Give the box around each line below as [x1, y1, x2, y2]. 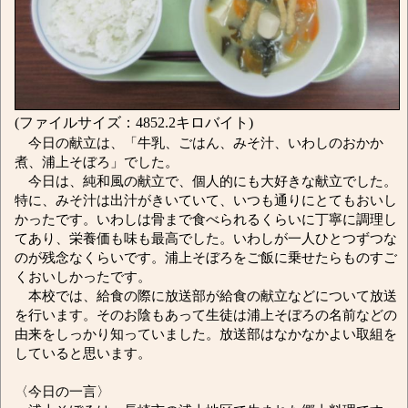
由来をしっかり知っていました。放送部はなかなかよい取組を [15, 325, 397, 342]
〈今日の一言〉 [15, 382, 110, 399]
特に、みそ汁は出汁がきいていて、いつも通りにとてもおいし [15, 191, 397, 208]
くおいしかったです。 [15, 268, 151, 284]
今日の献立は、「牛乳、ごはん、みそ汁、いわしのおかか [15, 134, 383, 150]
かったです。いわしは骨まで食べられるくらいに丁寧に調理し [15, 210, 397, 227]
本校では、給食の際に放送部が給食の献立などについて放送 [15, 287, 397, 303]
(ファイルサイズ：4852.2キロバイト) [15, 114, 253, 130]
